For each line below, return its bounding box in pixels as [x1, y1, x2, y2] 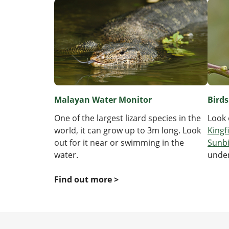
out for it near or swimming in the [54, 137, 184, 149]
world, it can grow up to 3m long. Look [54, 125, 201, 136]
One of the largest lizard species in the [54, 112, 201, 124]
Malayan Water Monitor [54, 94, 152, 106]
